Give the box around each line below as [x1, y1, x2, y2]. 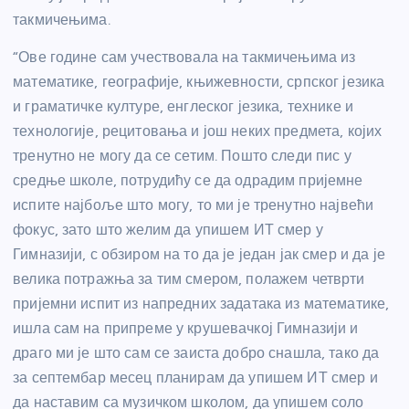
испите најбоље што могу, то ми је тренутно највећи [13, 196, 374, 215]
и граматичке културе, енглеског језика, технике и [13, 98, 353, 116]
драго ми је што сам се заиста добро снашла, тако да [13, 344, 380, 362]
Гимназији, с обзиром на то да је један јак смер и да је [13, 246, 385, 264]
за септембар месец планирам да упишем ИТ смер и [13, 369, 378, 387]
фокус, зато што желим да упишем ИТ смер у [13, 221, 323, 239]
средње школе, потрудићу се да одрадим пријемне [13, 172, 363, 190]
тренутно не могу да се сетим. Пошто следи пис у [13, 147, 351, 165]
